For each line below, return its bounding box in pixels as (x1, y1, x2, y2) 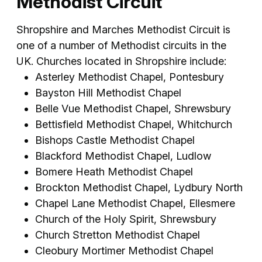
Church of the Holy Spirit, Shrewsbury (35, 212, 216, 225)
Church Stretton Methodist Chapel (35, 228, 200, 241)
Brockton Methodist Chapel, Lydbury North (35, 181, 243, 194)
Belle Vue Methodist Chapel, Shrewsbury (35, 102, 231, 115)
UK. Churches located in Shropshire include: (16, 54, 226, 67)
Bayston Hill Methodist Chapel (35, 86, 181, 99)
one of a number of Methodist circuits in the (16, 39, 226, 51)
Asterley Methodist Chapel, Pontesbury (35, 70, 224, 83)
